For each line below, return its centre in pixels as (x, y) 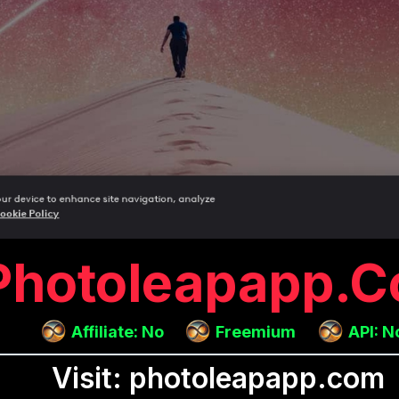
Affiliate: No (117, 331)
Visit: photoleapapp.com (219, 378)
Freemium (256, 331)
